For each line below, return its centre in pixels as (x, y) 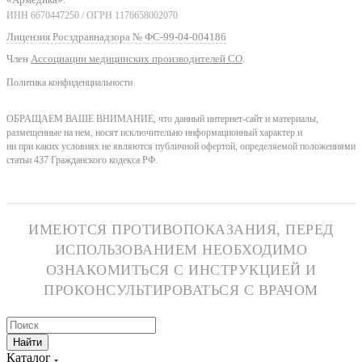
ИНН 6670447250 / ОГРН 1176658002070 (92, 15)
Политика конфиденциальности (69, 82)
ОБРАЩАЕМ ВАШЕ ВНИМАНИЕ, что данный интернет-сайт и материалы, (162, 120)
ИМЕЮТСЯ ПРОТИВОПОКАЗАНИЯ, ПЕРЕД (181, 230)
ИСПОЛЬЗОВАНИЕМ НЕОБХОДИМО (181, 250)
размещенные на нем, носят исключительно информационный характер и (154, 133)
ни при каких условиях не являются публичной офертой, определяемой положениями (181, 147)
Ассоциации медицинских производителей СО (137, 58)
